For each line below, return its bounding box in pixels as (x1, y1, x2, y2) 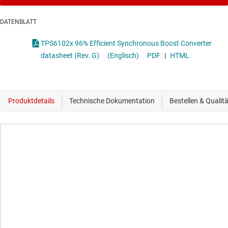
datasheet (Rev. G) (41, 51, 99, 60)
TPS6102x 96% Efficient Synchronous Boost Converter (41, 39, 212, 48)
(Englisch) (107, 51, 139, 60)
